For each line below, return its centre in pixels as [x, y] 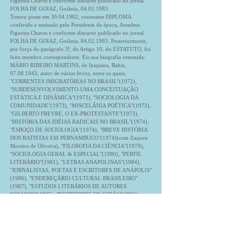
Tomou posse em [31, 17]
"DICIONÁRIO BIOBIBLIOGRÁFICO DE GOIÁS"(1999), [78, 202]
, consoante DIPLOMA [105, 17]
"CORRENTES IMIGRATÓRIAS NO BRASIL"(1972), [73, 81]
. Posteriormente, [128, 41]
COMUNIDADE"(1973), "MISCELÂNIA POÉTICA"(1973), [80, 105]
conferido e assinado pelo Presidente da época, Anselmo [75, 25]
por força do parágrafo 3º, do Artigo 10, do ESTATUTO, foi [80, 49]
